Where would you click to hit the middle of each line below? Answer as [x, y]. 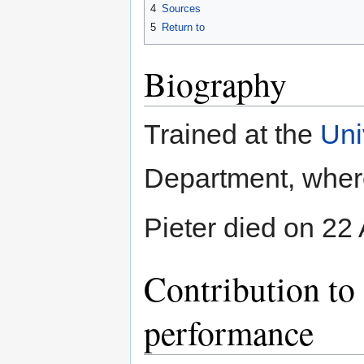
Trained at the [232, 134]
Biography [215, 84]
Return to [183, 27]
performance [229, 333]
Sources [181, 9]
